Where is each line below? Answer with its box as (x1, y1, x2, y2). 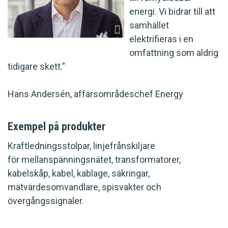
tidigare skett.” (8, 61, 65, 72)
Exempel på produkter (8, 120, 105, 133)
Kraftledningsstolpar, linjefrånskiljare (8, 140, 155, 151)
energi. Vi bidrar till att (129, 6, 217, 17)
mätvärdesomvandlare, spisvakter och (8, 182, 161, 192)
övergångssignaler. (8, 195, 84, 206)
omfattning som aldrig (129, 47, 218, 58)
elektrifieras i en (129, 34, 193, 44)
